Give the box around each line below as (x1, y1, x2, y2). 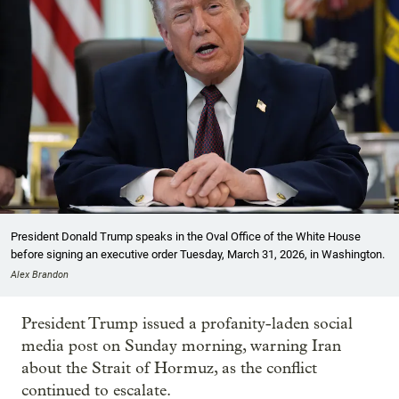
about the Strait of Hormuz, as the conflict (21, 358, 317, 378)
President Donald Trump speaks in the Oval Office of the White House (11, 229, 361, 243)
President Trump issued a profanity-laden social (21, 313, 353, 333)
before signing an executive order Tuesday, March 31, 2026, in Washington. (11, 247, 385, 261)
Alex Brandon (11, 268, 69, 281)
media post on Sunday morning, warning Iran (21, 336, 341, 355)
